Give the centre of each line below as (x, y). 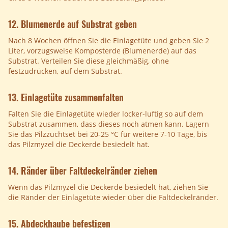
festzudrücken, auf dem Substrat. (65, 71)
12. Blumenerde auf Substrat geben (73, 24)
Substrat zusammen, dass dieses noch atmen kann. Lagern (109, 124)
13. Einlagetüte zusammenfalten (66, 97)
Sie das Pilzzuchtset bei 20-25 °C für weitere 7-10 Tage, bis (108, 134)
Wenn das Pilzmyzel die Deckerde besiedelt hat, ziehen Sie (108, 187)
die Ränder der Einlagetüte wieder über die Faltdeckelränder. (113, 197)
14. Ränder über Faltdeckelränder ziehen (83, 171)
